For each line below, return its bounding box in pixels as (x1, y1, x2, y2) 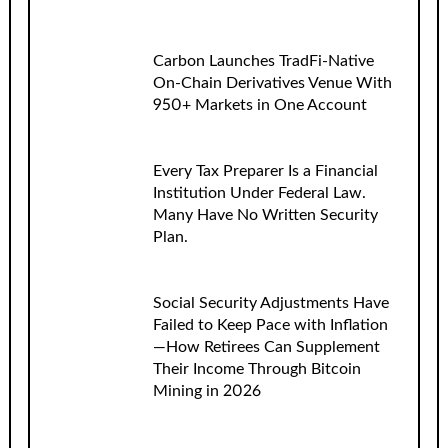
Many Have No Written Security (152, 206, 378, 223)
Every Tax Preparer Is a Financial (152, 162, 378, 179)
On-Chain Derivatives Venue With (152, 74, 392, 91)
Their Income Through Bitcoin (152, 361, 361, 378)
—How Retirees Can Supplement (152, 339, 380, 356)
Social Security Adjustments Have (152, 295, 389, 312)
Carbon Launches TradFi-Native (152, 52, 374, 69)
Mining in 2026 (152, 383, 261, 400)
